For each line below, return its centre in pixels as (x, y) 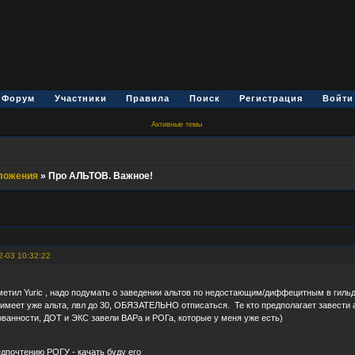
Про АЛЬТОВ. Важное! (100, 176)
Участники (80, 98)
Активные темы (176, 124)
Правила (148, 98)
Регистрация (271, 98)
